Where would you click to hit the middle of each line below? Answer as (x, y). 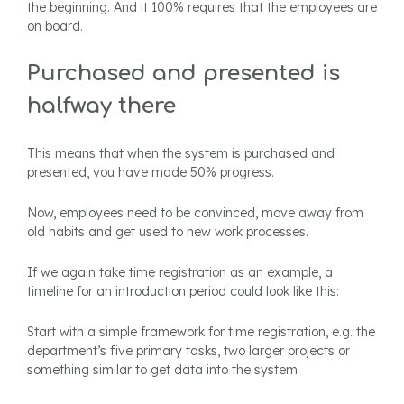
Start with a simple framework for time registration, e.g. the (201, 331)
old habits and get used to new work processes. (168, 231)
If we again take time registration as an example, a (180, 272)
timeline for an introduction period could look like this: (183, 291)
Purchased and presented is (184, 73)
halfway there (101, 106)
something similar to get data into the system (162, 369)
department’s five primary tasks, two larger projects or (188, 350)
